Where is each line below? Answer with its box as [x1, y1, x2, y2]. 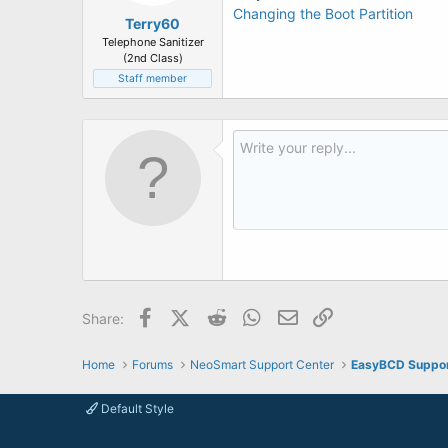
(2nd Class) [122, 50, 183, 65]
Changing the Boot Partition [233, 4, 413, 22]
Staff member [118, 71, 187, 85]
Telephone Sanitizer [101, 34, 204, 49]
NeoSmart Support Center [189, 357, 334, 372]
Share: [82, 309, 124, 327]
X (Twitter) [188, 306, 257, 324]
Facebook [157, 306, 223, 324]
